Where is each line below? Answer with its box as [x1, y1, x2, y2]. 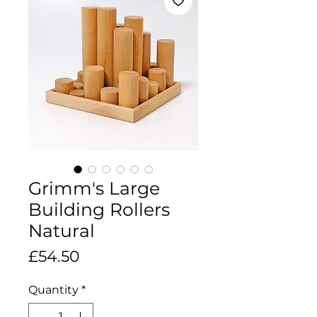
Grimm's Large [28, 177, 160, 199]
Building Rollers [28, 198, 170, 220]
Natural [28, 219, 95, 241]
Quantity [28, 282, 79, 296]
